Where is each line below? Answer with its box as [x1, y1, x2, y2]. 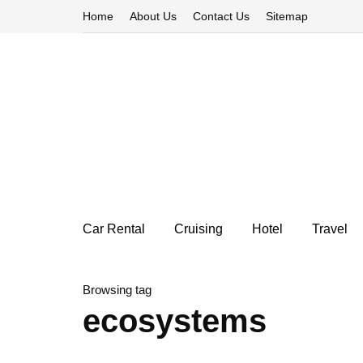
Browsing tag [83, 283, 152, 297]
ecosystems [83, 303, 267, 339]
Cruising [174, 222, 223, 236]
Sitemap [266, 10, 308, 23]
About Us [130, 10, 177, 23]
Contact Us [193, 10, 250, 23]
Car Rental [83, 222, 145, 236]
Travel [312, 222, 348, 236]
